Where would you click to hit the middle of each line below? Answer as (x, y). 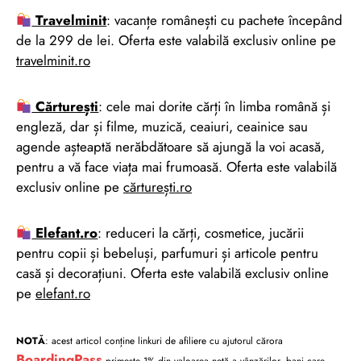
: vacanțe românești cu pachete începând (225, 20)
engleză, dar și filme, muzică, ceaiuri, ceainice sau (162, 126)
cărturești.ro (158, 187)
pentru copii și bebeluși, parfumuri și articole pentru (167, 253)
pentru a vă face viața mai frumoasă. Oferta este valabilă (176, 166)
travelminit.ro (53, 60)
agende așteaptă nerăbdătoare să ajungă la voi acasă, (170, 146)
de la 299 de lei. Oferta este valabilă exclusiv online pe (176, 40)
